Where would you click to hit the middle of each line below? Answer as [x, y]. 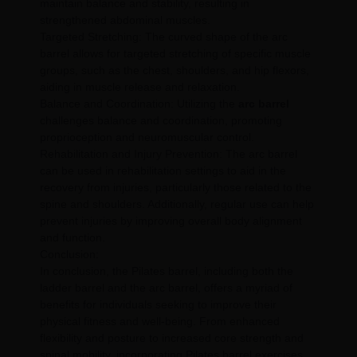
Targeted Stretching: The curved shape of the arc [164, 37]
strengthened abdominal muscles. [125, 20]
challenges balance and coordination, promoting [161, 121]
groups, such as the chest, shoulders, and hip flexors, [175, 71]
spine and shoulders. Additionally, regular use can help [177, 204]
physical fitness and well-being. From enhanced [160, 322]
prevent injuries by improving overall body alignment [171, 221]
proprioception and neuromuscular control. [147, 137]
